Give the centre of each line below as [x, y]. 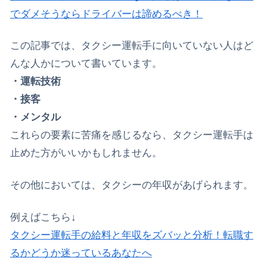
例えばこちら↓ [43, 217]
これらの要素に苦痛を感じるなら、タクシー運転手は [132, 135]
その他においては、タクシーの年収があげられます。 [132, 185]
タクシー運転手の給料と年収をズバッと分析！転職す [132, 235]
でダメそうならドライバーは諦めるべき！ [106, 14]
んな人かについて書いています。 [86, 64]
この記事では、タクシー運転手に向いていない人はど [132, 46]
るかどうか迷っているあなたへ [81, 253]
